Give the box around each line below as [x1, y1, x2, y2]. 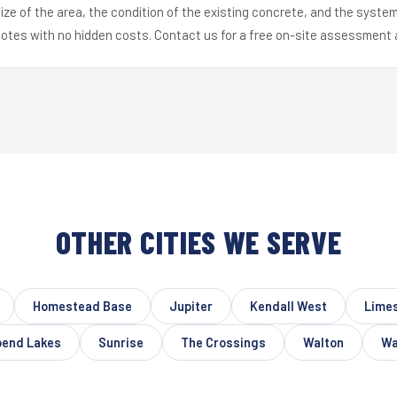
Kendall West [249, 298, 327, 314]
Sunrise [98, 334, 144, 350]
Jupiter [168, 298, 213, 314]
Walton [303, 334, 344, 350]
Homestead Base [32, 298, 132, 314]
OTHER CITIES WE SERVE [55, 222, 342, 261]
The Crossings [181, 334, 266, 350]
